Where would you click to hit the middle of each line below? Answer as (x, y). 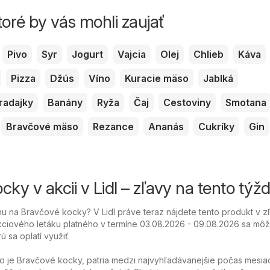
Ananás (166, 126)
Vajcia (132, 54)
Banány (65, 102)
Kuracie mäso (157, 78)
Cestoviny (187, 102)
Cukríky (216, 126)
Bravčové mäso (42, 126)
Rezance (113, 126)
